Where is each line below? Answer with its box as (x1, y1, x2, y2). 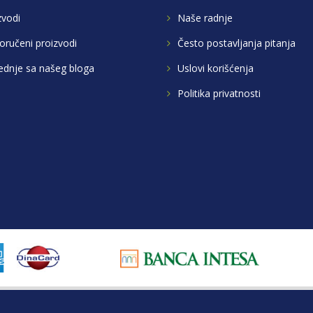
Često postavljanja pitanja (177, 36, 296, 50)
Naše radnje (177, 11, 233, 25)
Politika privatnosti (177, 87, 261, 101)
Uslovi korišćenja (177, 61, 254, 75)
